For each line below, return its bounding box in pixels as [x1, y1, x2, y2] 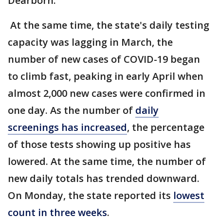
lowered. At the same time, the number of [8, 155, 206, 168]
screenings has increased [8, 121, 127, 134]
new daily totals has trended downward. [8, 172, 200, 185]
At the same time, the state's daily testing [8, 18, 209, 32]
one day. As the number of [8, 104, 135, 117]
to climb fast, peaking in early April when [8, 70, 203, 83]
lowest [173, 189, 204, 202]
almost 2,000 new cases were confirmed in [8, 87, 205, 100]
